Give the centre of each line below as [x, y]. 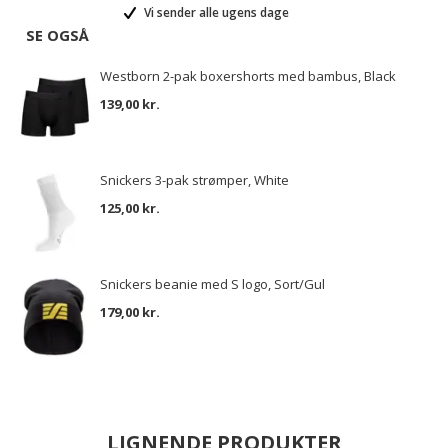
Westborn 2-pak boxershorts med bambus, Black [248, 76]
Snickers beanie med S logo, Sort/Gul [212, 284]
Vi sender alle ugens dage [215, 12]
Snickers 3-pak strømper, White [194, 180]
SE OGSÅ [57, 35]
